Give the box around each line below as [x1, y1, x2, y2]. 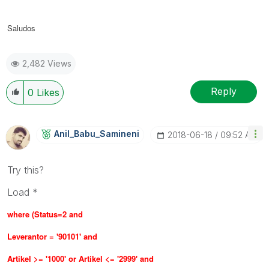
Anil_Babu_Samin [54, 128, 126, 139]
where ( [7, 208, 34, 220]
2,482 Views [22, 58, 71, 68]
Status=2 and [34, 208, 83, 220]
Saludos [7, 22, 35, 34]
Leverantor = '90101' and [7, 230, 97, 242]
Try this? [7, 163, 44, 176]
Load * [7, 186, 38, 198]
